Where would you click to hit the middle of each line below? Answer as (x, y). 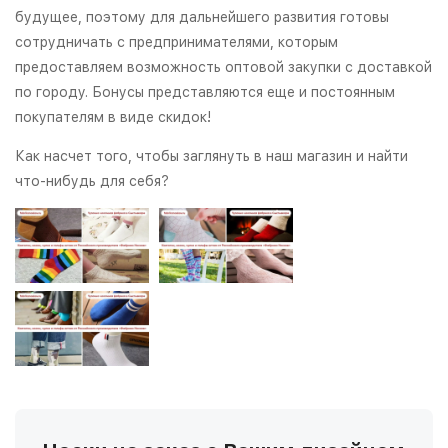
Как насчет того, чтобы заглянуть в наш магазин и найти (211, 155)
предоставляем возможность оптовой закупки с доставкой (223, 66)
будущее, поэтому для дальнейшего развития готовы (202, 16)
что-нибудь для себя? (94, 180)
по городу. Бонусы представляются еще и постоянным (205, 91)
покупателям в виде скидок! (113, 116)
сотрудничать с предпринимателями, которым (176, 41)
